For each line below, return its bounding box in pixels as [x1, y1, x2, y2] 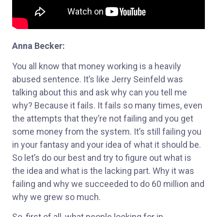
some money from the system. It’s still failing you [12, 126, 201, 137]
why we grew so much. [12, 191, 101, 202]
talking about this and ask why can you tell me [12, 87, 187, 97]
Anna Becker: [12, 41, 65, 51]
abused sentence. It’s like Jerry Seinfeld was [12, 74, 183, 84]
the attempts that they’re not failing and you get [12, 113, 193, 124]
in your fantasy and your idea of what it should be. [12, 139, 201, 150]
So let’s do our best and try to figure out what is [12, 152, 191, 163]
